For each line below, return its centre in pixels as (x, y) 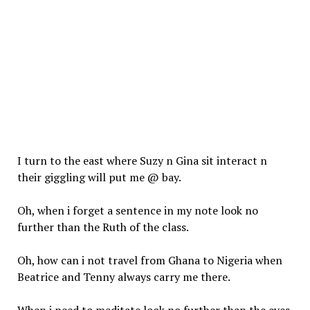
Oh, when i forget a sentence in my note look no (137, 210)
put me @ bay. (143, 177)
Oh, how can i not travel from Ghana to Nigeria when (149, 260)
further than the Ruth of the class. (103, 227)
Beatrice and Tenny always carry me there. (124, 277)
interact (237, 161)
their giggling (52, 177)
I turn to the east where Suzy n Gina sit (117, 161)
